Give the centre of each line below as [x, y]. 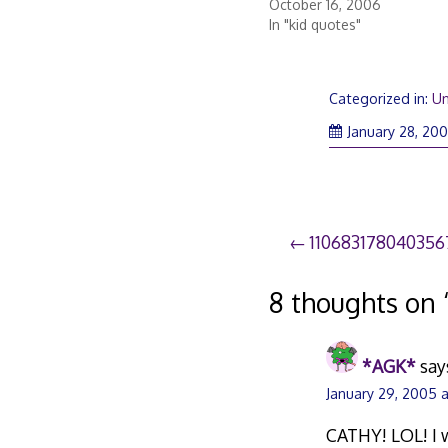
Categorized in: [381, 98]
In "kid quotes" [314, 25]
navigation [350, 286]
